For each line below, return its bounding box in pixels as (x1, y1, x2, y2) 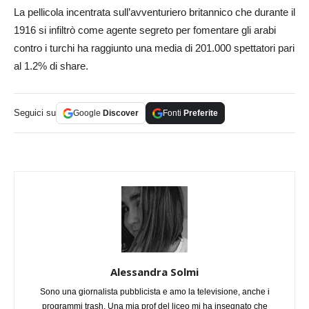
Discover (103, 108, 139, 119)
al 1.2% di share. (14, 60, 88, 72)
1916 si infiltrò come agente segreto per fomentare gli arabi (14, 24, 276, 37)
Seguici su (14, 108, 56, 119)
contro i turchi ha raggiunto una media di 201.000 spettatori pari (14, 42, 295, 54)
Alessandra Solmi (110, 265, 199, 279)
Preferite (183, 108, 218, 119)
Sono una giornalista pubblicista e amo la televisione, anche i (39, 287, 270, 297)
